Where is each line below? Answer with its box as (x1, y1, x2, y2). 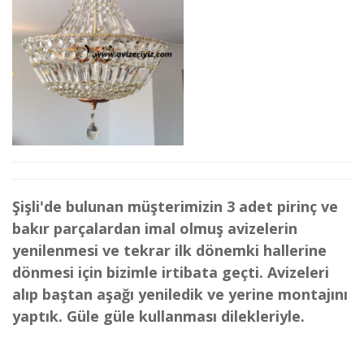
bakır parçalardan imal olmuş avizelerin (12, 219, 297, 238)
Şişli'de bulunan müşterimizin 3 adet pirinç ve (12, 197, 338, 216)
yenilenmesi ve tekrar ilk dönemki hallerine (12, 240, 327, 260)
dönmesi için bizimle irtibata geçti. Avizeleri (12, 262, 329, 282)
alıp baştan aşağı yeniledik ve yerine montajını (12, 284, 348, 304)
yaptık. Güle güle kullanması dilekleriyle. (12, 306, 305, 326)
